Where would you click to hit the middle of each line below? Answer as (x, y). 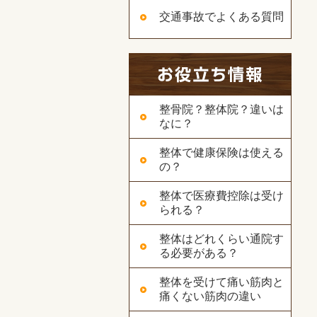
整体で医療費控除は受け (221, 196)
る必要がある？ (199, 253)
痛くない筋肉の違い (210, 296)
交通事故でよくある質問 (221, 17)
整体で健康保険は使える (221, 152)
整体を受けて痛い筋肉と (221, 282)
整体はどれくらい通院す (221, 239)
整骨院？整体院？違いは (221, 109)
